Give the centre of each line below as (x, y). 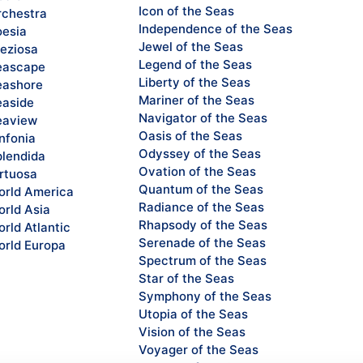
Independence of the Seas (215, 28)
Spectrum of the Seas (202, 260)
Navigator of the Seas (203, 117)
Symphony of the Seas (205, 296)
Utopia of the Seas (193, 314)
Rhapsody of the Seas (203, 224)
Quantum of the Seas (201, 189)
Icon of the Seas (186, 11)
